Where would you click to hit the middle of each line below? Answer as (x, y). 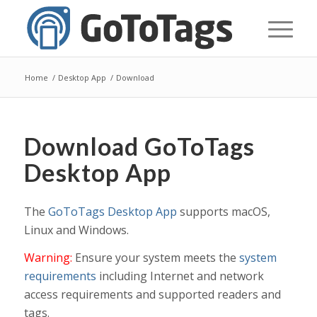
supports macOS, (223, 211)
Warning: (48, 258)
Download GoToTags (139, 146)
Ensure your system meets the (155, 258)
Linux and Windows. (76, 230)
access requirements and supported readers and (152, 295)
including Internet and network (180, 276)
